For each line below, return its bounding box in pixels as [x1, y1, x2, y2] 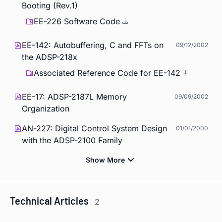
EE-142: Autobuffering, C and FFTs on [22, 40, 164, 50]
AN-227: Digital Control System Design [22, 123, 167, 133]
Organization [22, 103, 69, 113]
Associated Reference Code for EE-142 [34, 67, 183, 78]
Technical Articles [10, 194, 91, 207]
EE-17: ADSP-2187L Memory [22, 91, 127, 102]
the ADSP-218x [22, 52, 77, 62]
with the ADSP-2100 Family [22, 135, 122, 145]
